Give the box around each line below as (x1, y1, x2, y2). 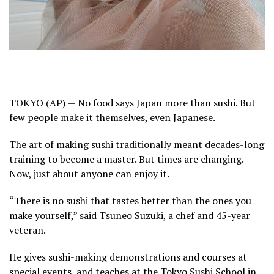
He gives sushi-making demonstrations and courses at (9, 250, 247, 264)
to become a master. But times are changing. (45, 152, 243, 166)
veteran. (9, 223, 46, 237)
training (9, 152, 45, 166)
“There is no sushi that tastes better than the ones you (9, 193, 251, 207)
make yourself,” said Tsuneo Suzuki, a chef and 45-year (9, 208, 250, 222)
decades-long (205, 137, 264, 151)
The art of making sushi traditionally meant (9, 137, 205, 151)
